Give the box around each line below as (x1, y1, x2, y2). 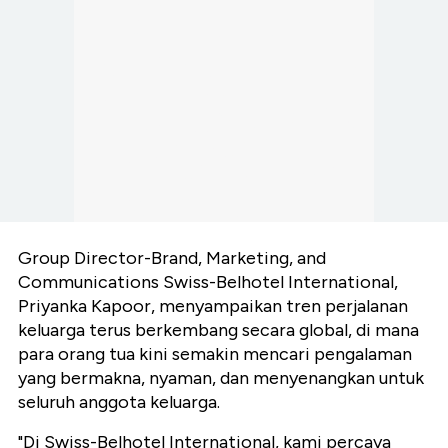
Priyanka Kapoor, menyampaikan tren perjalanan (18, 295, 408, 318)
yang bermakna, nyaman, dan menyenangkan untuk (18, 367, 424, 390)
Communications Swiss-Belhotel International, (18, 271, 398, 294)
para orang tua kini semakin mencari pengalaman (18, 343, 412, 366)
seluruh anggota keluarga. (18, 391, 220, 414)
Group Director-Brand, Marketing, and (18, 247, 326, 270)
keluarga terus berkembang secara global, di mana (18, 319, 419, 342)
